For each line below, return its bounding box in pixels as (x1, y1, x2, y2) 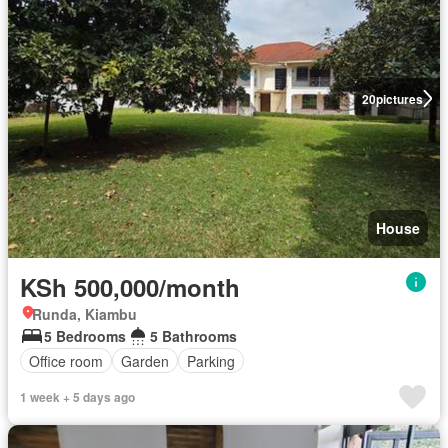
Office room (29, 350, 103, 371)
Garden (121, 350, 169, 371)
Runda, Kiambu (32, 304, 137, 325)
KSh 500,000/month (20, 270, 240, 305)
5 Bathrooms (150, 326, 237, 347)
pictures (375, 89, 423, 108)
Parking (187, 350, 235, 371)
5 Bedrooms (44, 326, 126, 347)
